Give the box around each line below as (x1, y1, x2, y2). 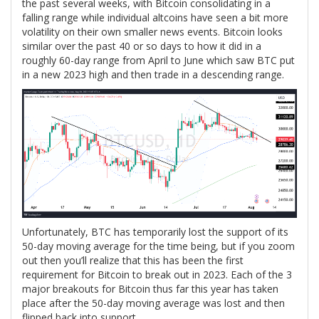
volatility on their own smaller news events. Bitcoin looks (22, 25, 283, 38)
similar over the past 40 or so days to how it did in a (22, 39, 261, 53)
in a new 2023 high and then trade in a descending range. (22, 68, 284, 81)
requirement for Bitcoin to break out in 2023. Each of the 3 (22, 268, 292, 282)
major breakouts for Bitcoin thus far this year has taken (22, 282, 278, 296)
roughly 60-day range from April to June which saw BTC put (22, 53, 295, 67)
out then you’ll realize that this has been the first (22, 253, 244, 268)
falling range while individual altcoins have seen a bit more (22, 11, 288, 24)
